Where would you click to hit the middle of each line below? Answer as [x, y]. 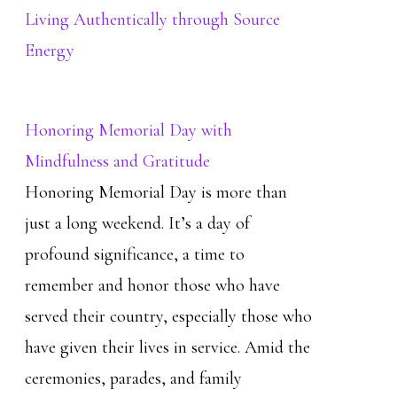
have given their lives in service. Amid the [167, 347]
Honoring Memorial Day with [128, 130]
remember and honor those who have [152, 285]
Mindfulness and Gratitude [117, 161]
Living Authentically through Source [152, 19]
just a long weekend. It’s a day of [137, 223]
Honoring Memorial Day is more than [156, 192]
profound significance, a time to [135, 254]
